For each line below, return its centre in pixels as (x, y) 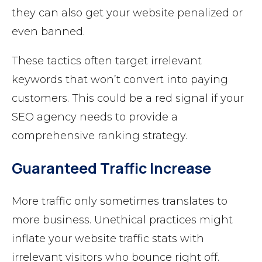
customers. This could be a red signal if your (128, 98)
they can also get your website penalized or (127, 13)
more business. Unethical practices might (122, 220)
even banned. (48, 31)
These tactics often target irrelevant (107, 61)
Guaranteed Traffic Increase (111, 168)
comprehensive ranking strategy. (102, 135)
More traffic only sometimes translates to (120, 201)
